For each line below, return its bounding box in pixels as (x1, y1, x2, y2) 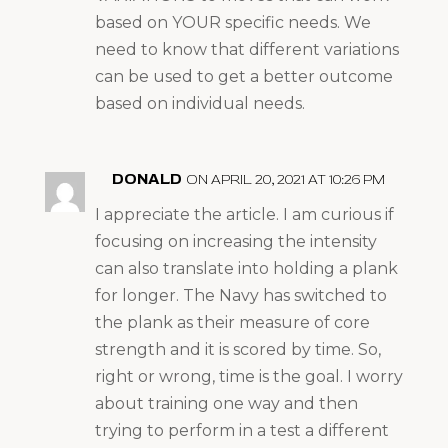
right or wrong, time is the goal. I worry (94, 366, 403, 386)
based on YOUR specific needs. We (94, 12, 371, 32)
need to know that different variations (94, 39, 399, 59)
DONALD (112, 168, 183, 189)
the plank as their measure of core (94, 312, 370, 332)
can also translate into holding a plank (94, 258, 398, 278)
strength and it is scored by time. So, (94, 339, 381, 359)
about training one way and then (94, 393, 358, 413)
